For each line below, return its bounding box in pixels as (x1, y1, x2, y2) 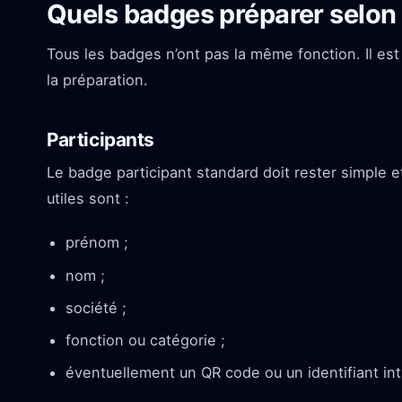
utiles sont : (47, 189, 129, 208)
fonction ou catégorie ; (65, 330, 225, 349)
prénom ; (65, 233, 128, 252)
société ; (65, 298, 127, 317)
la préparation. (47, 71, 148, 90)
